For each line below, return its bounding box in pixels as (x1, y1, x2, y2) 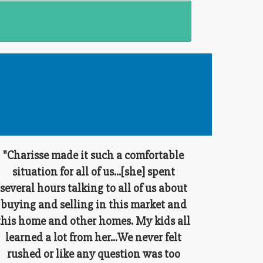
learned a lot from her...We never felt (5, 230, 182, 245)
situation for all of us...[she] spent (12, 164, 175, 179)
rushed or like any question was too (6, 246, 180, 261)
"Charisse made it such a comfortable (3, 147, 184, 163)
